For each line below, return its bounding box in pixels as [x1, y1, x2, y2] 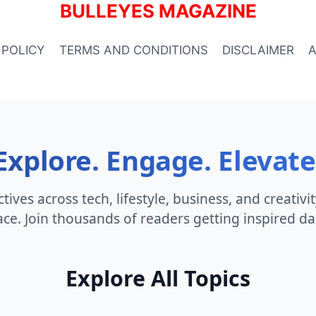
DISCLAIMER [221, 42, 294, 57]
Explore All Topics [66, 264, 250, 293]
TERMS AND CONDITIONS [59, 42, 208, 57]
